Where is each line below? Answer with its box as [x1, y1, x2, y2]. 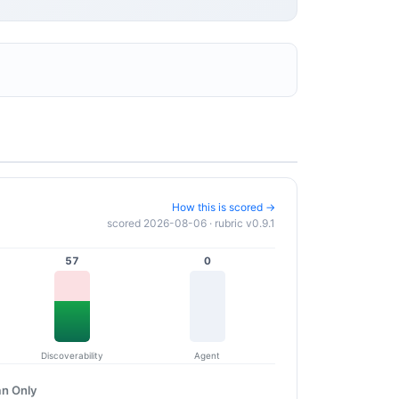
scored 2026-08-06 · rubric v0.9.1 [107, 216, 275, 231]
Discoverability [40, 349, 103, 361]
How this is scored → [172, 200, 275, 215]
